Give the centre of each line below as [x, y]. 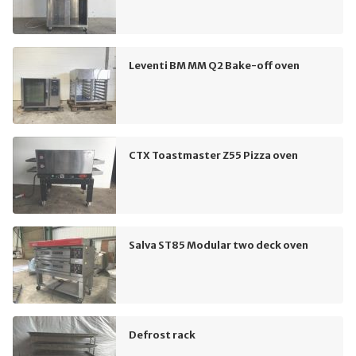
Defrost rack [162, 335]
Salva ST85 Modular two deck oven [219, 245]
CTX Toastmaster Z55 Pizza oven [213, 155]
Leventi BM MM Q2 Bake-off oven [214, 66]
